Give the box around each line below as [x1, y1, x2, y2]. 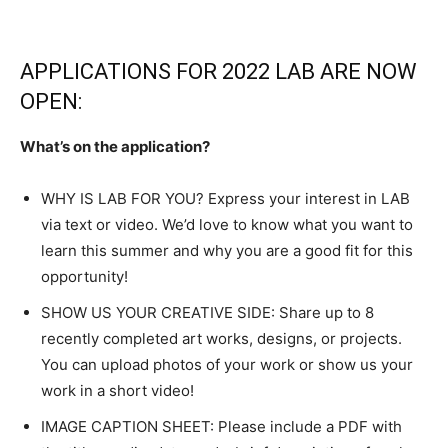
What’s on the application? [20, 137, 210, 157]
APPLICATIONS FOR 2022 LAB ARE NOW [20, 59, 417, 85]
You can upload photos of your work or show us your [41, 355, 413, 375]
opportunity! [41, 267, 128, 287]
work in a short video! [41, 381, 194, 401]
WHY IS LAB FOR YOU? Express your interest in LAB [41, 189, 410, 209]
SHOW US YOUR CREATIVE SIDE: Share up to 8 [41, 303, 374, 323]
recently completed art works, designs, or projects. [41, 329, 402, 349]
